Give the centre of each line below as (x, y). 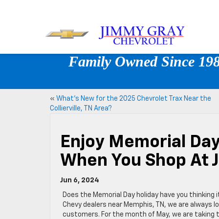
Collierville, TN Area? (81, 109)
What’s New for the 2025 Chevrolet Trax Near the (134, 99)
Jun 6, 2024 (80, 180)
